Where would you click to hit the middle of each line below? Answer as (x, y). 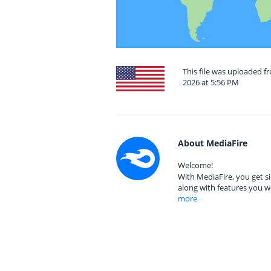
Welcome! (195, 165)
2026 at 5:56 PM (211, 82)
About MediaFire (213, 143)
